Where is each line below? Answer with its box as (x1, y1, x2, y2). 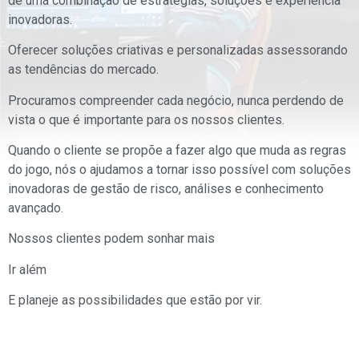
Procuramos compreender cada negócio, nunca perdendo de (8, 92, 344, 108)
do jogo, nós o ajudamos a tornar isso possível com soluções (8, 161, 351, 177)
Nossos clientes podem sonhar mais (8, 231, 215, 247)
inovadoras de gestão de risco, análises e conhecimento (8, 180, 324, 196)
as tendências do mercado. (8, 62, 159, 78)
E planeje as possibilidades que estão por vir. (8, 292, 262, 309)
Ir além (8, 261, 46, 277)
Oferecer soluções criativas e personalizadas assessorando (8, 42, 348, 58)
